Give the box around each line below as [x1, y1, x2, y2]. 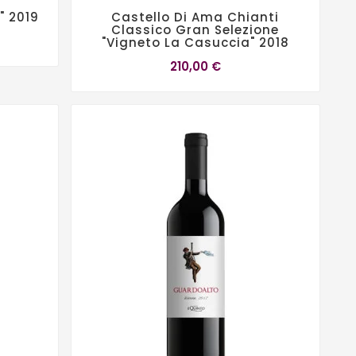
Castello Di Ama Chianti [111, 8, 280, 25]
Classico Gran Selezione [111, 21, 280, 38]
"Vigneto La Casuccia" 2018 [101, 33, 289, 51]
